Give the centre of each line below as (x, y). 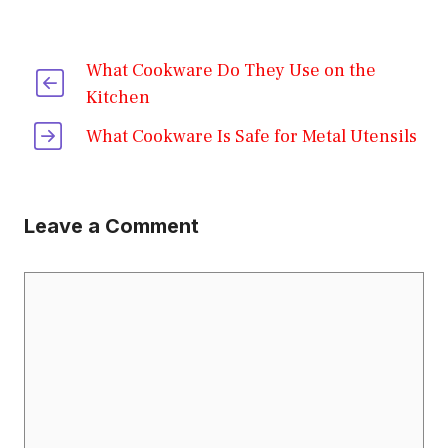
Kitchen (117, 98)
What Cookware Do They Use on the (230, 71)
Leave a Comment (111, 226)
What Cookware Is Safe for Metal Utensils (252, 137)
